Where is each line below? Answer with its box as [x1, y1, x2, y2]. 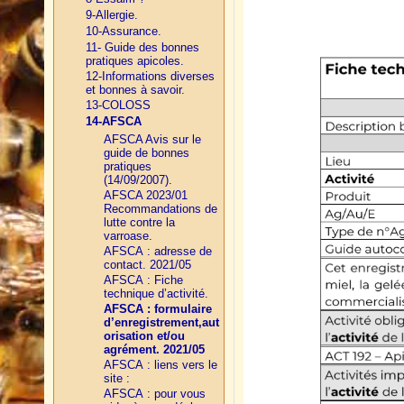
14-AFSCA [86, 115, 142, 129]
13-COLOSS [86, 98, 151, 113]
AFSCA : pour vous [104, 387, 206, 401]
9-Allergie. [86, 8, 138, 23]
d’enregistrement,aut [104, 316, 219, 330]
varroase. [104, 229, 152, 243]
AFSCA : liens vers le [104, 358, 217, 372]
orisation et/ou [104, 329, 185, 344]
